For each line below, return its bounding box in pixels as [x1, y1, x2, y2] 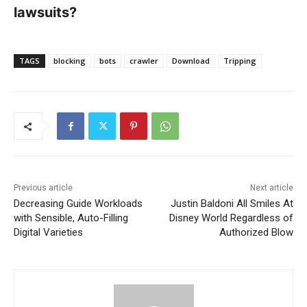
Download [172, 56, 210, 66]
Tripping [223, 56, 256, 66]
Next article [249, 183, 293, 193]
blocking [53, 56, 86, 66]
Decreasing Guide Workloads [14, 197, 143, 210]
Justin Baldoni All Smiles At [170, 197, 293, 210]
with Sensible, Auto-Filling [14, 212, 128, 225]
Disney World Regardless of [169, 212, 293, 225]
